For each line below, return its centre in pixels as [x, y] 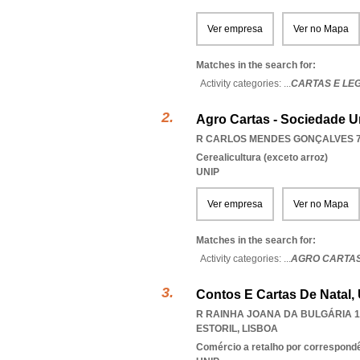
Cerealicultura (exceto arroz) [262, 157]
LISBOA [260, 329]
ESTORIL [217, 329]
